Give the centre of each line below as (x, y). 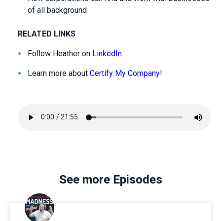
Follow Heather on (60, 53)
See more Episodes (110, 179)
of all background (58, 10)
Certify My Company (125, 73)
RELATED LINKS (47, 34)
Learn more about (59, 73)
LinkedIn (107, 53)
